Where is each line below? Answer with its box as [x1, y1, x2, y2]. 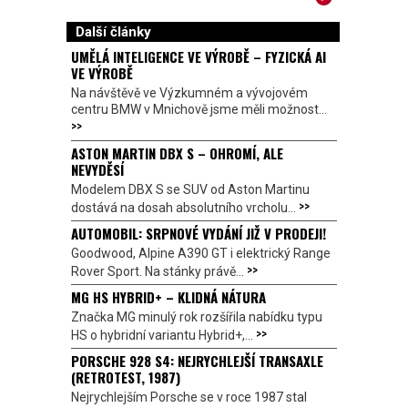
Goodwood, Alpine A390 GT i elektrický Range [71, 246, 331, 261]
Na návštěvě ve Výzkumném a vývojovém [71, 86, 308, 101]
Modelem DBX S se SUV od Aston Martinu [71, 182, 310, 198]
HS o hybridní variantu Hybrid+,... [71, 328, 256, 343]
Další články [76, 24, 151, 41]
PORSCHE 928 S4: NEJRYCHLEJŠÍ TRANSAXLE [71, 351, 323, 372]
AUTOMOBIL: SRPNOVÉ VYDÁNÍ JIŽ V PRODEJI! [71, 223, 326, 244]
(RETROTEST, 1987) [71, 367, 180, 388]
